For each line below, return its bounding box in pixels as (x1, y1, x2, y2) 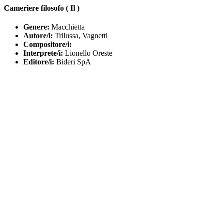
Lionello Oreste (63, 49, 112, 58)
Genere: (23, 23, 49, 31)
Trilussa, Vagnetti (53, 31, 108, 40)
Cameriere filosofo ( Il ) (4, 4, 79, 12)
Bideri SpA (54, 58, 91, 66)
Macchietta (49, 23, 85, 31)
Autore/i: (23, 31, 53, 40)
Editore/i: (23, 58, 54, 66)
